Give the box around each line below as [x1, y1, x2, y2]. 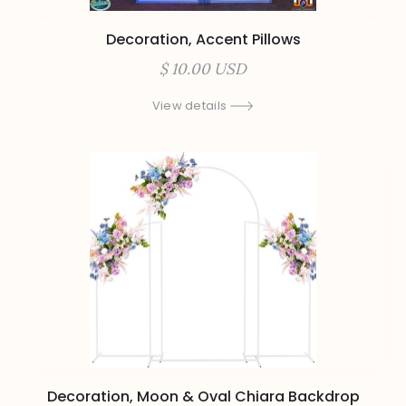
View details [151, 96, 227, 114]
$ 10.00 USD [159, 58, 246, 79]
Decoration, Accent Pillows [105, 28, 301, 50]
